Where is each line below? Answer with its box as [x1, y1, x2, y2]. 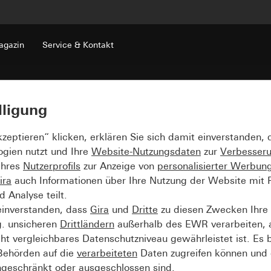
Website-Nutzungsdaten [91, 145, 201, 157]
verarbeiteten [77, 247, 137, 259]
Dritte [132, 203, 158, 215]
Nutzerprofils [23, 160, 80, 172]
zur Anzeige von [80, 160, 157, 172]
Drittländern [60, 218, 114, 230]
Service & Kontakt [42, 40, 114, 50]
